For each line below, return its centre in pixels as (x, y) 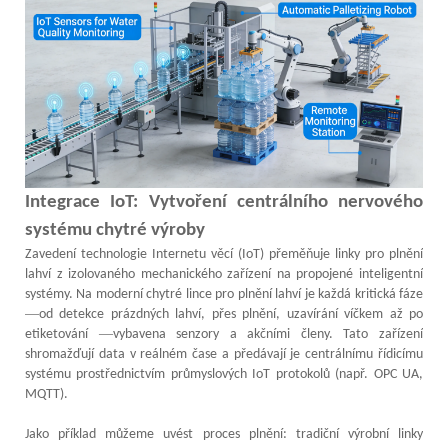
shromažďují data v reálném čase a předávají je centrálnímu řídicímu (224, 354)
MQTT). (46, 394)
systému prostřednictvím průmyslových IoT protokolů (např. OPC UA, (224, 374)
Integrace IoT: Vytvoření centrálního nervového (224, 202)
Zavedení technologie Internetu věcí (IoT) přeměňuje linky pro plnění (224, 254)
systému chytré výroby (115, 230)
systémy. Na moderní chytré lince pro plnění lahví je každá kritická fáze (224, 294)
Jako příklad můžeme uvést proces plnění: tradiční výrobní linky (224, 434)
